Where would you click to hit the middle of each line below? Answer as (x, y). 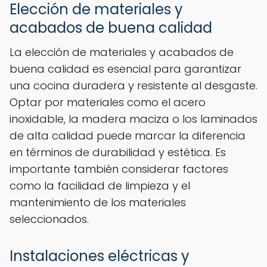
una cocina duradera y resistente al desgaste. (133, 86)
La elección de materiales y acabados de (122, 52)
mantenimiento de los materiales (98, 203)
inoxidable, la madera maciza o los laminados (133, 119)
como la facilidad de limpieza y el (100, 186)
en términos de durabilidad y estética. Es (118, 153)
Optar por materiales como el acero (108, 103)
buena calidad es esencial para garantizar (125, 69)
